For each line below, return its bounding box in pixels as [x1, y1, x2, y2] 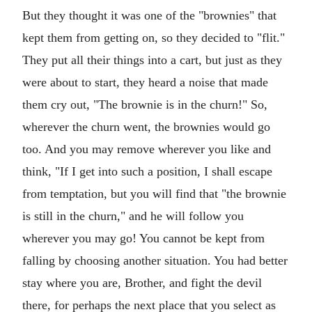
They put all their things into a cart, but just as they [22, 53, 282, 67]
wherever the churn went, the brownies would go [22, 120, 270, 134]
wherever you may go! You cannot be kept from [22, 231, 265, 245]
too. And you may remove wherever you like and [22, 142, 271, 156]
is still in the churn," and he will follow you [22, 209, 244, 223]
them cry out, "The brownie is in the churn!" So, [22, 97, 267, 111]
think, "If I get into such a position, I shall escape [22, 164, 272, 178]
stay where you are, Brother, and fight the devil [22, 276, 262, 290]
